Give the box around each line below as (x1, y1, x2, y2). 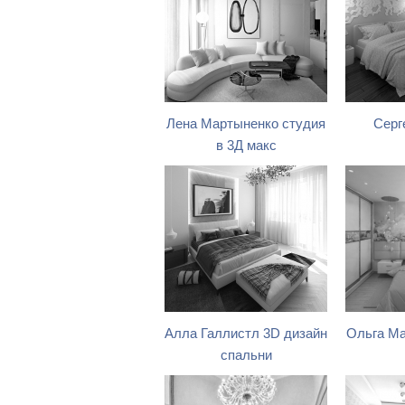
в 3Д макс (215, 138, 277, 153)
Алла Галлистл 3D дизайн (165, 326, 327, 341)
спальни (220, 348, 272, 363)
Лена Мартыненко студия (166, 117, 325, 131)
